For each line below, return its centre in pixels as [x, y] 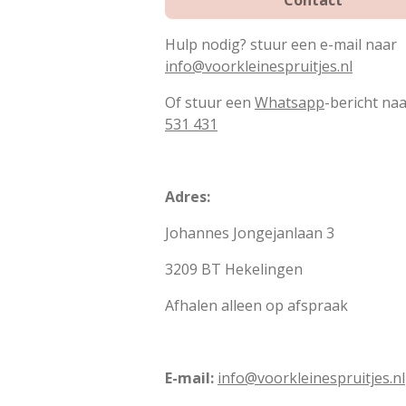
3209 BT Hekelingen [236, 270]
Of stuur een [210, 103]
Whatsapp [290, 103]
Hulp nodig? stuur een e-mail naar [281, 45]
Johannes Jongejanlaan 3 [250, 233]
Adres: [188, 197]
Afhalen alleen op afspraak [256, 306]
